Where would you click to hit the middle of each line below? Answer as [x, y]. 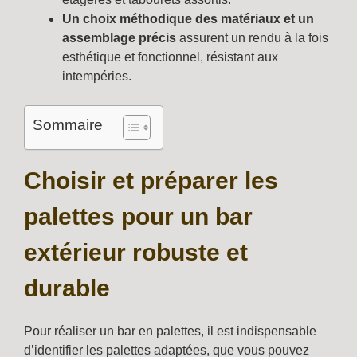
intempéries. [97, 76]
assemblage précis [119, 37]
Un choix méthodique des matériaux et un [188, 18]
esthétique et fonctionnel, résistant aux [170, 57]
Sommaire [68, 124]
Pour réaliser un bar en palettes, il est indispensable [170, 331]
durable [67, 288]
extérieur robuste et [136, 252]
